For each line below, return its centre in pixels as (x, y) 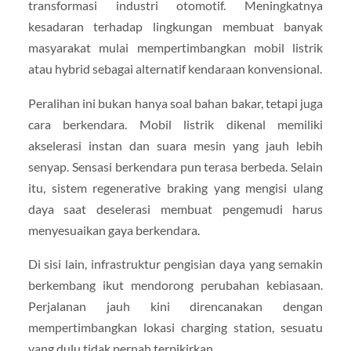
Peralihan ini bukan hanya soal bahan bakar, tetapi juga (175, 103)
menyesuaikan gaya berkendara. (114, 230)
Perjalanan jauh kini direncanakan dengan (175, 306)
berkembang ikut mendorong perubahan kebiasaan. (175, 284)
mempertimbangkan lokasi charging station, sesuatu (175, 327)
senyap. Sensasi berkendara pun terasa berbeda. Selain (175, 166)
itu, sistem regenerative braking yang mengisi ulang (175, 187)
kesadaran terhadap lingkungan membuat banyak (175, 27)
